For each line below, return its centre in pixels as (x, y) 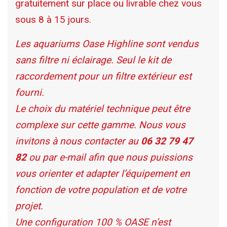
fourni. (30, 92)
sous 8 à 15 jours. (53, 19)
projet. (29, 206)
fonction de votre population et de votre (101, 190)
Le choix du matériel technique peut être (103, 108)
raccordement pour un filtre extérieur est (103, 76)
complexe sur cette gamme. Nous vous (100, 125)
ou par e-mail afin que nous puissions (109, 157)
